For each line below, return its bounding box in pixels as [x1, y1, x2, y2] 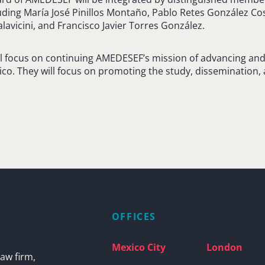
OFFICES [111, 209, 157, 223]
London [206, 240, 243, 254]
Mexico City [111, 240, 166, 254]
